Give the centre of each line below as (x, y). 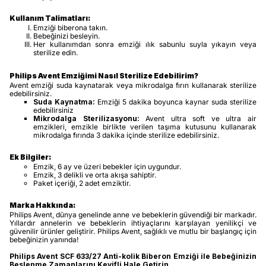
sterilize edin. (56, 52)
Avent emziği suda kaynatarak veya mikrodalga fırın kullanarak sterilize (133, 85)
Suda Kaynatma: (64, 102)
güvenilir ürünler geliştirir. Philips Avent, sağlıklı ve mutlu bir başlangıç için (133, 231)
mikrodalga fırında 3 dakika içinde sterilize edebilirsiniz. (126, 135)
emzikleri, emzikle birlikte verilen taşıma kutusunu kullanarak (145, 126)
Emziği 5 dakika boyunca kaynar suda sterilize (176, 102)
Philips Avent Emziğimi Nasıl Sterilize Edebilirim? (104, 75)
